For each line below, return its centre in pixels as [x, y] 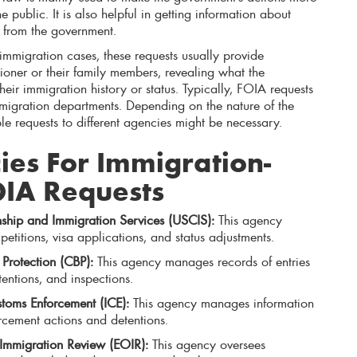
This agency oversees [207, 344]
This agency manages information [222, 302]
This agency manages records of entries [202, 261]
